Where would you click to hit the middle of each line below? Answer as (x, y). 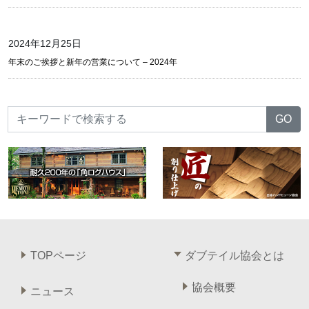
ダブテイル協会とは (235, 256)
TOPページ (58, 256)
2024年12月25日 (45, 43)
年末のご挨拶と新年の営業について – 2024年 (93, 62)
